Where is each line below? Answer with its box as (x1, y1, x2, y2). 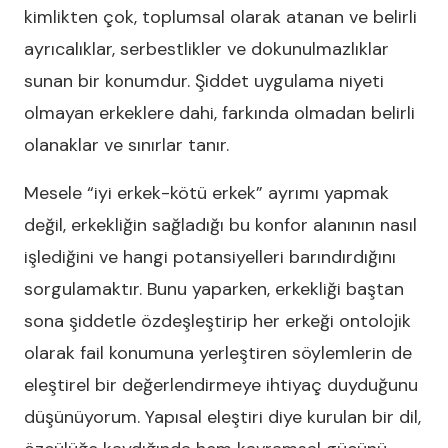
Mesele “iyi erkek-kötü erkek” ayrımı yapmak (24, 181, 389, 205)
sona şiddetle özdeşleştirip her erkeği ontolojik (24, 309, 411, 333)
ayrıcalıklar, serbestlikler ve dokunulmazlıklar (24, 37, 389, 61)
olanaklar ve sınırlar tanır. (24, 133, 229, 157)
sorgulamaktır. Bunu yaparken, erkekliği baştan (24, 277, 404, 301)
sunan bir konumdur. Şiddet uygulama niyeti (24, 69, 384, 93)
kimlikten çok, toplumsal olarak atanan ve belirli (24, 5, 417, 29)
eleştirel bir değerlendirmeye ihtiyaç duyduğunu (24, 373, 418, 397)
